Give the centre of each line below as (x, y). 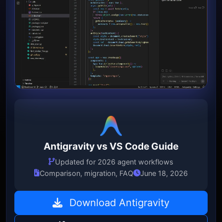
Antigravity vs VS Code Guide (111, 146)
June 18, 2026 (164, 173)
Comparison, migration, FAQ (86, 173)
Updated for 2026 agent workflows (114, 162)
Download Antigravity (118, 202)
